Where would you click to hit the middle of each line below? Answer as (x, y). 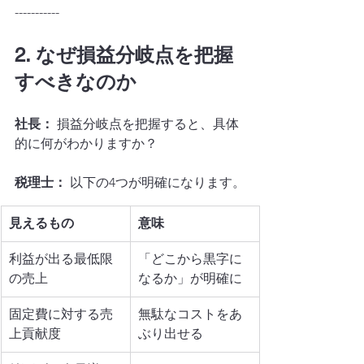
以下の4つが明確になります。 (156, 182)
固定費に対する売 (61, 314)
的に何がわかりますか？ (86, 143)
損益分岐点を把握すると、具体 (146, 124)
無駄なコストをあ (190, 314)
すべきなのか (76, 82)
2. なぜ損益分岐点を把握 (124, 55)
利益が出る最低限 (61, 259)
